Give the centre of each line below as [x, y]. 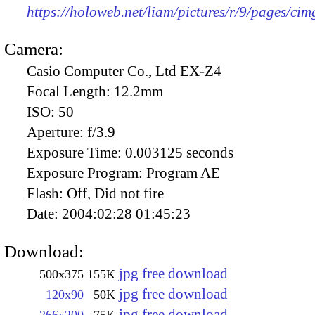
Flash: [47, 194]
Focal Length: [70, 92]
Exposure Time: [76, 153]
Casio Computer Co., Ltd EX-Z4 [124, 71]
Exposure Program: [86, 173]
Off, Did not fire [115, 194]
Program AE [183, 173]
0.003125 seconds [179, 153]
